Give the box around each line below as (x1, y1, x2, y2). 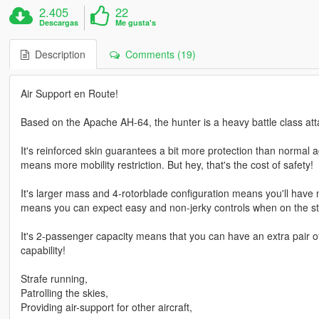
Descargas (39, 17, 79, 28)
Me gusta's (115, 17, 157, 28)
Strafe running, (20, 271, 88, 286)
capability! (20, 243, 66, 258)
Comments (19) (119, 47, 196, 62)
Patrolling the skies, (20, 286, 108, 300)
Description (28, 47, 85, 62)
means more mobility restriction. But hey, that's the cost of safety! (20, 157, 313, 172)
